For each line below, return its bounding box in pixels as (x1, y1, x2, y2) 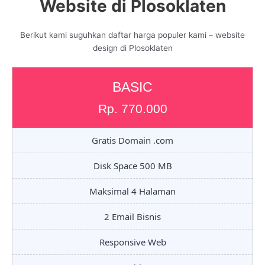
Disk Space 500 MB (93, 160, 172, 172)
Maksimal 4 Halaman (89, 185, 176, 198)
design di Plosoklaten (92, 43, 173, 53)
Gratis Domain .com (92, 134, 173, 147)
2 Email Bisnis (104, 211, 161, 223)
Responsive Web (99, 236, 166, 248)
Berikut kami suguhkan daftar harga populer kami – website (20, 30, 245, 40)
